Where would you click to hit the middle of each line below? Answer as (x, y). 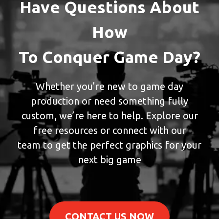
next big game (109, 159)
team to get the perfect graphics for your (109, 145)
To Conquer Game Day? (109, 56)
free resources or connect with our (109, 130)
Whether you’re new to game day (109, 86)
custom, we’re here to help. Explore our (109, 115)
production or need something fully (109, 101)
